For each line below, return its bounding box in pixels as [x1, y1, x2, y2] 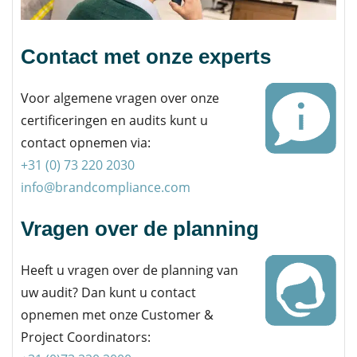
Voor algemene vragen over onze [21, 88, 219, 107]
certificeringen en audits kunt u [21, 111, 208, 129]
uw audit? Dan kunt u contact [21, 283, 196, 301]
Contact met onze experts [21, 44, 271, 69]
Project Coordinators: [21, 328, 151, 346]
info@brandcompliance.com [21, 178, 190, 196]
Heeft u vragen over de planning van [21, 261, 238, 279]
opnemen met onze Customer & [21, 305, 214, 324]
